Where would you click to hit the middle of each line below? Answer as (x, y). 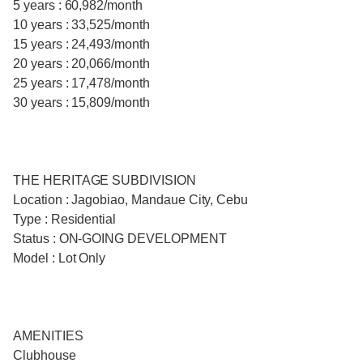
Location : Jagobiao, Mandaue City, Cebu (131, 200)
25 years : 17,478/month (81, 83)
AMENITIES (48, 336)
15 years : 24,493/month (81, 45)
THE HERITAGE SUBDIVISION (105, 181)
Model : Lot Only (60, 258)
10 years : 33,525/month (81, 25)
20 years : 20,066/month (81, 64)
